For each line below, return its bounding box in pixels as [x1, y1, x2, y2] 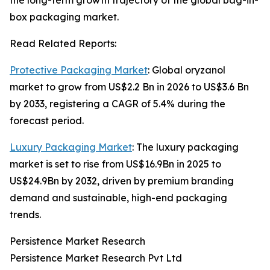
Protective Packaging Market [10, 64, 148, 77]
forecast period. [10, 115, 84, 127]
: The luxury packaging [132, 141, 239, 154]
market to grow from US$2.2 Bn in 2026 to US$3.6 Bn [10, 81, 249, 93]
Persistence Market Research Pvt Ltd [10, 252, 182, 265]
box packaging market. [10, 11, 119, 24]
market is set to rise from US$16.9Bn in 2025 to [10, 158, 221, 171]
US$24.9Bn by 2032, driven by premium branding [10, 175, 234, 187]
